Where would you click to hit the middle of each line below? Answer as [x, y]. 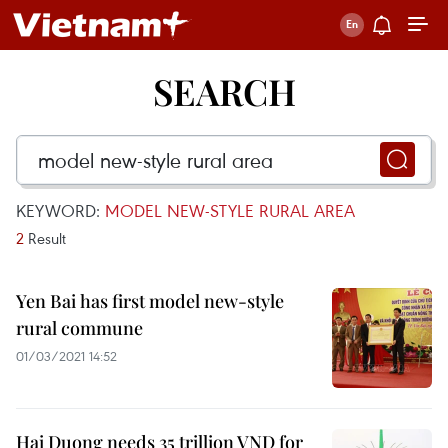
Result [45, 238]
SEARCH [224, 91]
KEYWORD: [60, 210]
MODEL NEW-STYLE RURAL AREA [230, 210]
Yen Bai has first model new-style [150, 301]
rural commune [79, 328]
